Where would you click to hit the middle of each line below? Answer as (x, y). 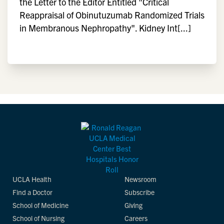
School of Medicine (40, 205)
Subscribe (139, 192)
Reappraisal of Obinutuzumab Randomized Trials (112, 15)
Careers (136, 218)
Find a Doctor (32, 192)
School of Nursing (38, 218)
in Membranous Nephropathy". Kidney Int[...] (105, 28)
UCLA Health (32, 179)
